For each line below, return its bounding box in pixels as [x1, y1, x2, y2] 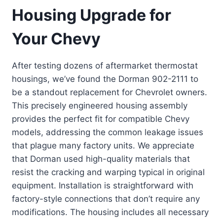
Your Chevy [12, 29, 101, 49]
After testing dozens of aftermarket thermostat [12, 61, 198, 71]
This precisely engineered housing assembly [12, 101, 187, 111]
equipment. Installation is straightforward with [12, 181, 193, 191]
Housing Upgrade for [12, 5, 171, 25]
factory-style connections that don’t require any [12, 194, 200, 204]
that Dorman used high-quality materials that [12, 154, 190, 164]
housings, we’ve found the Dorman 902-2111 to [12, 74, 198, 84]
